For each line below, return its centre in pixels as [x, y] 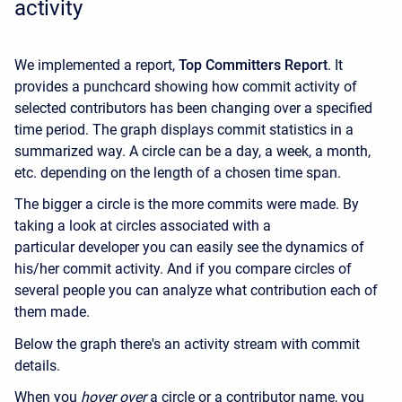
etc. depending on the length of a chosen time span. [178, 173]
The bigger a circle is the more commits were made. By [187, 205]
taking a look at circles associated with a [143, 226]
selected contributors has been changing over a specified [193, 109]
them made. [52, 312]
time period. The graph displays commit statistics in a [184, 130]
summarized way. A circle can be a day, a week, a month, [192, 152]
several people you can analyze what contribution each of [196, 291]
